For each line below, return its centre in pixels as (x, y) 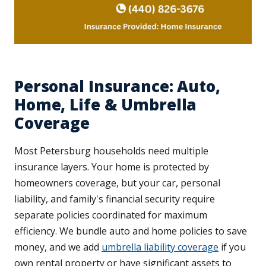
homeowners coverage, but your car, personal (117, 183)
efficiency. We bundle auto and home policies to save (131, 231)
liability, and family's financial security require (115, 199)
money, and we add (58, 247)
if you (232, 247)
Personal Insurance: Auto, (117, 86)
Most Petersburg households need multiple (111, 151)
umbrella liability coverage (160, 247)
